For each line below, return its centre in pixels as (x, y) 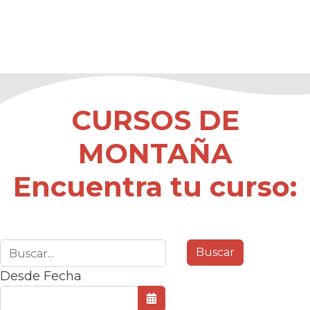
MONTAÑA (155, 154)
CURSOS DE (155, 120)
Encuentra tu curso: (155, 187)
